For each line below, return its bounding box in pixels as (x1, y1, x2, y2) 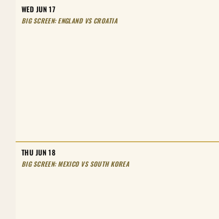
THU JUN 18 (22, 147, 56, 157)
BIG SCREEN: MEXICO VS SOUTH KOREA (22, 158, 130, 169)
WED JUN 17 (22, 3, 56, 14)
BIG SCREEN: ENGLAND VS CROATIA (22, 15, 117, 25)
